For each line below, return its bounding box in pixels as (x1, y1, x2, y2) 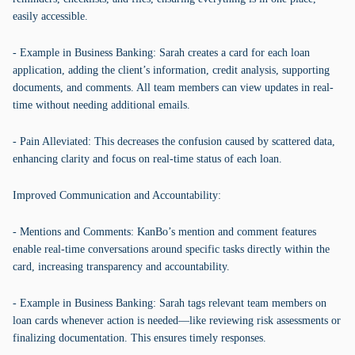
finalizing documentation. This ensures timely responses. (13, 332, 266, 344)
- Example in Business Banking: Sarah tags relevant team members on (13, 297, 326, 309)
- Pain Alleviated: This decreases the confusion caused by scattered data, (13, 136, 335, 147)
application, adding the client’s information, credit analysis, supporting (13, 64, 330, 76)
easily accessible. (13, 10, 88, 22)
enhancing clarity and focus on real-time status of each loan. (13, 153, 282, 165)
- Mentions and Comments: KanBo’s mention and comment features (13, 226, 316, 238)
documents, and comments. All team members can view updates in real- (13, 82, 334, 94)
